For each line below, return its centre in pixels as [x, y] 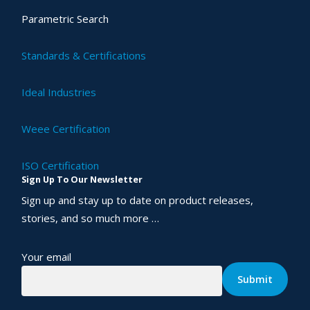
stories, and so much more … [91, 218]
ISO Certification [61, 166]
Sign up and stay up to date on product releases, [138, 200]
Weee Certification [66, 129]
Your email [47, 257]
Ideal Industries [59, 92]
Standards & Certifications [84, 56]
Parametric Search [65, 19]
